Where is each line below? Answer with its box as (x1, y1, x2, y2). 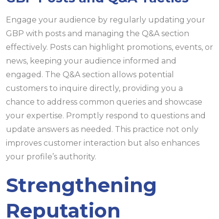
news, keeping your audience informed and (6, 56, 176, 66)
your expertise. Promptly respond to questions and (6, 111, 206, 120)
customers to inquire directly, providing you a (6, 84, 183, 93)
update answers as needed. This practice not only (6, 125, 198, 134)
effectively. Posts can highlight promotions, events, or (6, 43, 213, 52)
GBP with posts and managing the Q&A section (6, 29, 189, 38)
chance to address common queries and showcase (6, 97, 202, 107)
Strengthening (6, 173, 157, 197)
